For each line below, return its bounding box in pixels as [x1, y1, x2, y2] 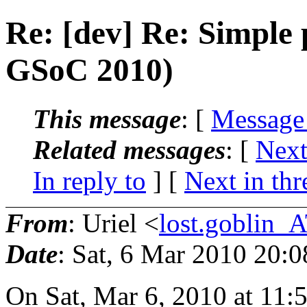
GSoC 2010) [5, 52, 173, 88]
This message [33, 103, 181, 134]
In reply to [33, 165, 146, 195]
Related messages [33, 134, 225, 164]
